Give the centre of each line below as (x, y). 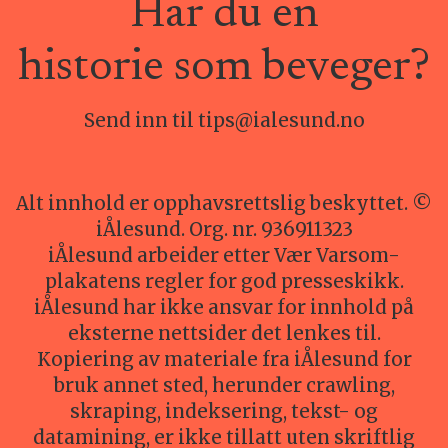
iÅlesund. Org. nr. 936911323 (224, 230)
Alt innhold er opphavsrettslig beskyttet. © (224, 204)
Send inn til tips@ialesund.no (224, 120)
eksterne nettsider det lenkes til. (224, 334)
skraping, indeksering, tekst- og (224, 412)
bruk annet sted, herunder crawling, (224, 386)
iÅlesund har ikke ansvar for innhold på (224, 308)
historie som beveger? (224, 69)
